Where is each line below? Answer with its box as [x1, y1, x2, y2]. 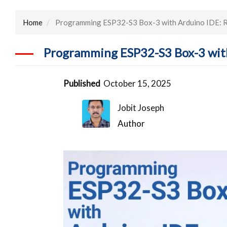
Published [63, 78, 101, 89]
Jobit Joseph [118, 102, 165, 113]
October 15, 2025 [103, 78, 172, 89]
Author [118, 118, 145, 129]
